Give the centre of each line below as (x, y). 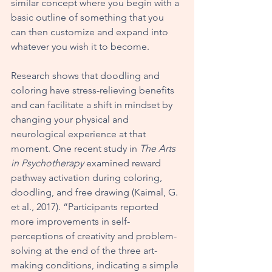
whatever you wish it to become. (81, 46)
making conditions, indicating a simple (96, 265)
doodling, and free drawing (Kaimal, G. (96, 192)
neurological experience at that (80, 134)
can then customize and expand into (91, 32)
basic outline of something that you (89, 17)
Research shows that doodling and (87, 75)
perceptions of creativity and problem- (94, 236)
